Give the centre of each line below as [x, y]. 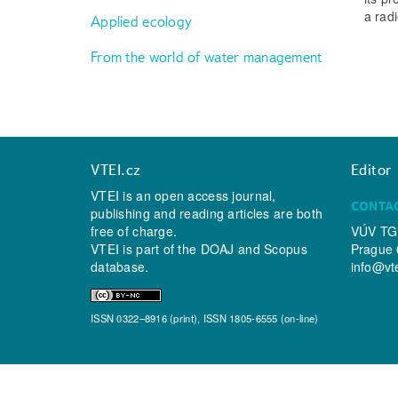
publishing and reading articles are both [207, 214]
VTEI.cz [116, 170]
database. [120, 267]
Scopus [286, 249]
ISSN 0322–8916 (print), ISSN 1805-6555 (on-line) [205, 318]
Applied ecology [142, 21]
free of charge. [134, 231]
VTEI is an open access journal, [183, 196]
